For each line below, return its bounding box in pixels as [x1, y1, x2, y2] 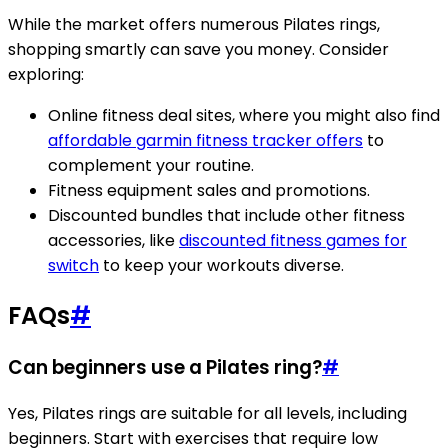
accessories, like [48, 229, 179, 253]
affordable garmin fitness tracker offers [48, 129, 363, 153]
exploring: [8, 63, 84, 87]
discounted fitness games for [179, 229, 407, 253]
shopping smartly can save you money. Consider [8, 38, 389, 62]
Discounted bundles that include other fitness [48, 204, 405, 228]
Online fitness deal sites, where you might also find [48, 104, 440, 128]
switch [48, 254, 99, 278]
